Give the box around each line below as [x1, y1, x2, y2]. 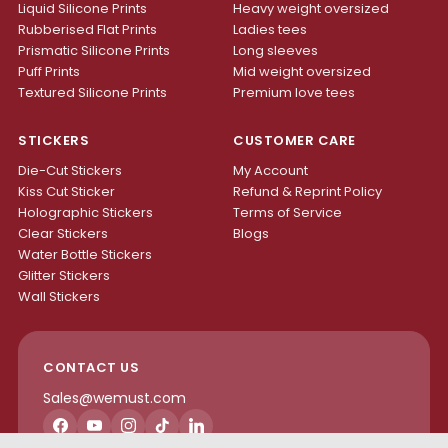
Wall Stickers [18, 286, 100, 306]
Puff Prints [18, 61, 80, 81]
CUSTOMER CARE [233, 130, 356, 150]
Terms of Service [233, 202, 342, 222]
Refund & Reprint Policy [233, 181, 382, 201]
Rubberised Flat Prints [18, 19, 157, 39]
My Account [233, 160, 308, 180]
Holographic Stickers [18, 202, 153, 222]
